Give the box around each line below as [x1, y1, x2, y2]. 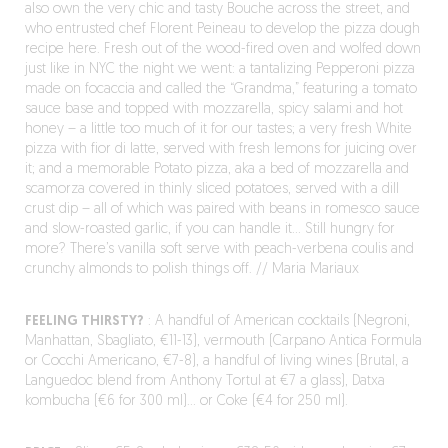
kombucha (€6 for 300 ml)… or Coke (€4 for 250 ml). [24, 394, 348, 409]
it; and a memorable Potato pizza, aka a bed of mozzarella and [24, 162, 409, 177]
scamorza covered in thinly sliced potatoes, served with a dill [24, 182, 399, 197]
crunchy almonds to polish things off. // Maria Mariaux [24, 262, 359, 277]
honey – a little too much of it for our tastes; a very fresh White [24, 122, 412, 137]
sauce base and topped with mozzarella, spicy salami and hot [24, 102, 403, 117]
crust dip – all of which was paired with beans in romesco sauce [24, 202, 420, 217]
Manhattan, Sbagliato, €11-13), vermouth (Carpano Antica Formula [24, 334, 422, 349]
